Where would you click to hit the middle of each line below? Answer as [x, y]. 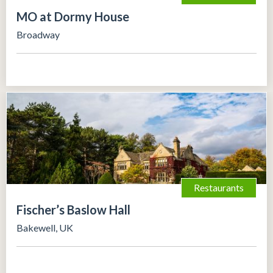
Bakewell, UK [45, 227]
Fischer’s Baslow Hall [73, 209]
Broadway [38, 34]
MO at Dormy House [73, 16]
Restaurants [219, 187]
